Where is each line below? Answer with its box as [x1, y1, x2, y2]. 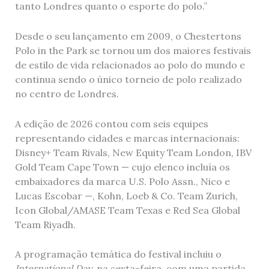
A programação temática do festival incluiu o [14, 248, 222, 261]
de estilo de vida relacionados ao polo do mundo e [14, 59, 245, 71]
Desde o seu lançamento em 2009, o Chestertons [14, 30, 241, 43]
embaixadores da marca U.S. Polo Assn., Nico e [14, 175, 230, 187]
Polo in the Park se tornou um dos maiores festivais [14, 44, 251, 57]
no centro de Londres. [14, 88, 119, 100]
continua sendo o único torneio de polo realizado [14, 73, 242, 86]
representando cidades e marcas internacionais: [14, 131, 240, 144]
